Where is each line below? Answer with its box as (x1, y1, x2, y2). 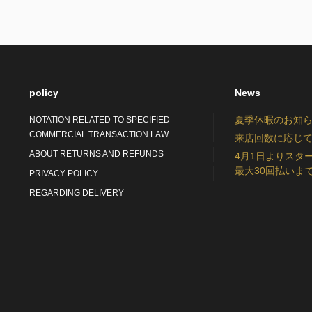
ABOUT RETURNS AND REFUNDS (29, 148, 164, 159)
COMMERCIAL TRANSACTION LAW (29, 129, 169, 139)
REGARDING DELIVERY (29, 187, 125, 198)
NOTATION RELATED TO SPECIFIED (29, 114, 171, 125)
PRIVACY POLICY (29, 168, 99, 178)
